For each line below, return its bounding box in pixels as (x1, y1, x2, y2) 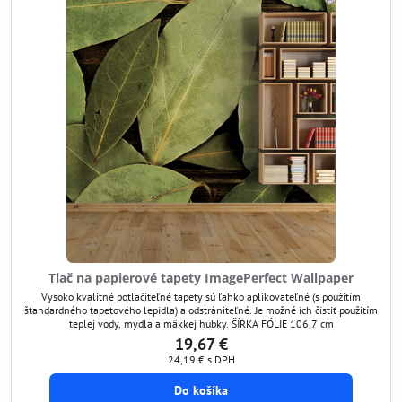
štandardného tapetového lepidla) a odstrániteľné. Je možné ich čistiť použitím (24, 302, 378, 317)
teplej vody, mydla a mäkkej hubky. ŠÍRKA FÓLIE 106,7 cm (68, 316, 334, 330)
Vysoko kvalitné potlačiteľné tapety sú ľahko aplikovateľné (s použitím (41, 289, 361, 303)
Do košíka (173, 382, 228, 398)
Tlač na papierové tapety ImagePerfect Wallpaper (48, 269, 354, 286)
